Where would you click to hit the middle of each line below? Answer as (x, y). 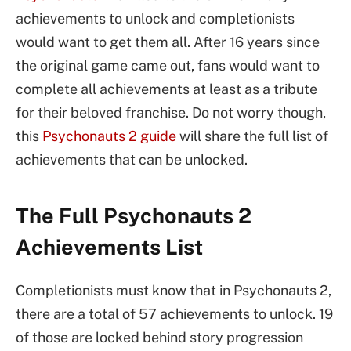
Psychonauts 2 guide (109, 136)
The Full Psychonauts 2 (134, 216)
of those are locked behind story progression (159, 337)
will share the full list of (252, 136)
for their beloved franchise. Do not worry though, (171, 112)
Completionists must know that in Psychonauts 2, (174, 290)
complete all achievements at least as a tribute (166, 89)
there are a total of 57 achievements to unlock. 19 (174, 313)
